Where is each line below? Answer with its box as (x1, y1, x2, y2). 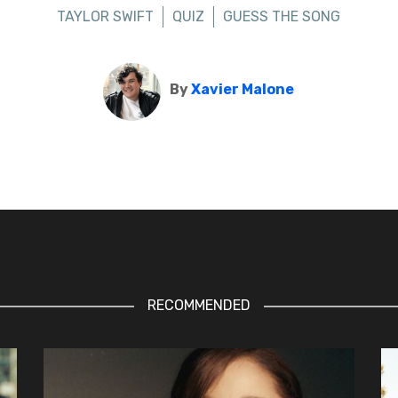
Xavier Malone (191, 81, 295, 98)
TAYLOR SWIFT (57, 8, 155, 25)
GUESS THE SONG (223, 8, 341, 25)
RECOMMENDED (147, 297, 251, 314)
